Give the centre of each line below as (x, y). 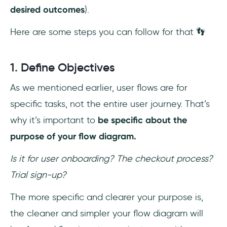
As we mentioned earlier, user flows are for (99, 88)
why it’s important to (53, 120)
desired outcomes (47, 10)
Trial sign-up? (38, 175)
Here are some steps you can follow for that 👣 (108, 32)
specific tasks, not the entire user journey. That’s (110, 104)
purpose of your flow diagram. (73, 137)
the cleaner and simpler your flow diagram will (107, 214)
